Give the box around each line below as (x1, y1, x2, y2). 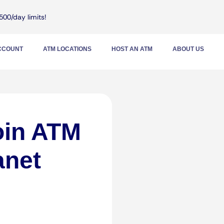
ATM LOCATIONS (43, 45, 91, 52)
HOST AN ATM (111, 45, 152, 52)
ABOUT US (172, 45, 204, 52)
